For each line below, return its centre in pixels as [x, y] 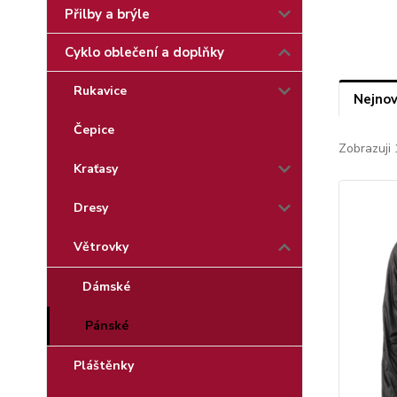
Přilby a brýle [107, 14]
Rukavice [100, 91]
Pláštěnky [104, 366]
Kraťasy [96, 169]
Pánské [107, 326]
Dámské [106, 287]
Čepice [94, 130]
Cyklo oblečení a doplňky [144, 52]
